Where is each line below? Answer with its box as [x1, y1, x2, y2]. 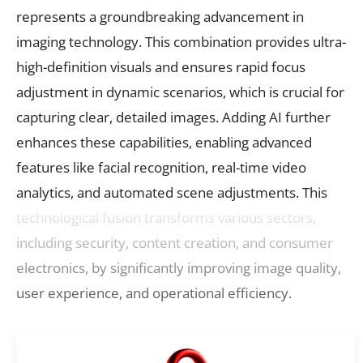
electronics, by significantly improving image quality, [16, 258, 341, 277]
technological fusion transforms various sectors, [16, 207, 316, 227]
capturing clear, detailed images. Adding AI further [16, 107, 331, 126]
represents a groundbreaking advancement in [16, 6, 304, 26]
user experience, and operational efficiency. [16, 283, 292, 302]
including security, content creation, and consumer [16, 233, 333, 252]
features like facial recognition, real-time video [16, 157, 306, 177]
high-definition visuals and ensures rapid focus [16, 57, 305, 76]
